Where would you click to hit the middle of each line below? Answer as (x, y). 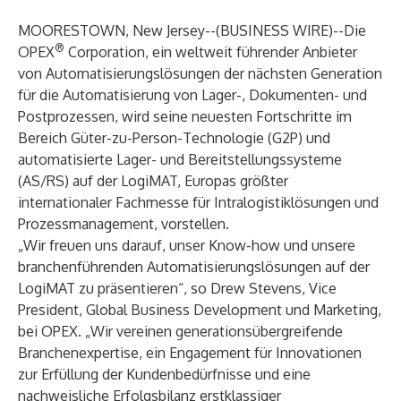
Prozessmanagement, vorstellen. (124, 224)
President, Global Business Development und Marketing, (200, 310)
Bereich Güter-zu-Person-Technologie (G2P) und (174, 138)
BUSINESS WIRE (274, 30)
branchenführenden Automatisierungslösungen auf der (194, 267)
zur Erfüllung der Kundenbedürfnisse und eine (164, 374)
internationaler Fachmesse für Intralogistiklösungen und (198, 202)
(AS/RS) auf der (69, 181)
